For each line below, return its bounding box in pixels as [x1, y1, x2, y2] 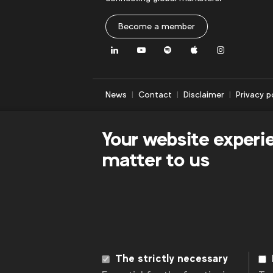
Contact [138, 88, 172, 101]
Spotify [166, 41, 197, 54]
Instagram [220, 41, 261, 54]
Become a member [118, 19, 195, 32]
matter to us [102, 146, 209, 174]
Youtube [140, 41, 173, 54]
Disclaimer [183, 88, 224, 101]
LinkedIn [113, 41, 145, 54]
